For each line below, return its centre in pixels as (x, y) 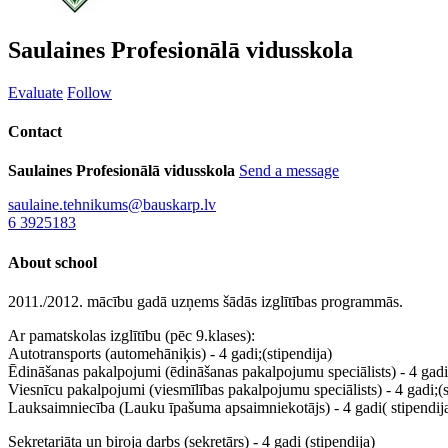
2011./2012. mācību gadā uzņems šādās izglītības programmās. (205, 301)
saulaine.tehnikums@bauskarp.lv (112, 205)
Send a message (289, 171)
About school (52, 262)
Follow (89, 92)
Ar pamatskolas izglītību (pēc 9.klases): (131, 335)
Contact (35, 132)
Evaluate (35, 92)
